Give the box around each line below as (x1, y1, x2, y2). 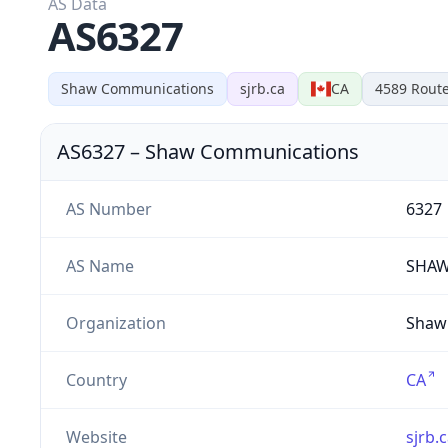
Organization (65, 311, 166, 334)
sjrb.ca (240, 78, 285, 98)
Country (65, 368, 127, 391)
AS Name (65, 254, 134, 277)
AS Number (65, 197, 152, 220)
